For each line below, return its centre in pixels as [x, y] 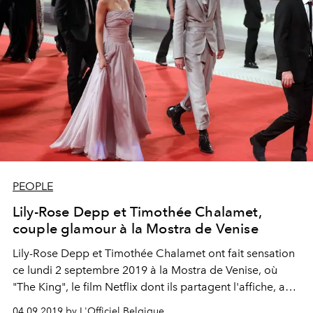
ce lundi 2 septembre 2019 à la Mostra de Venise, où [145, 270]
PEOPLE [33, 186]
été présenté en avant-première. [94, 303]
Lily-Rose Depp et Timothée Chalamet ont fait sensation [154, 253]
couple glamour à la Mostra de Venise [136, 228]
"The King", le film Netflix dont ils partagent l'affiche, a [149, 286]
